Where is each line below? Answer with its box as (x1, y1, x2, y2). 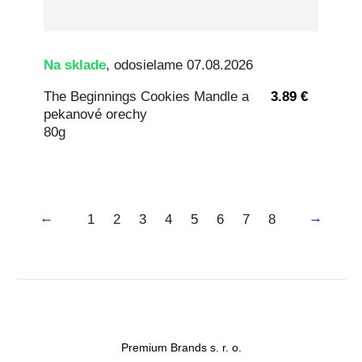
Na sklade (44, 57, 106, 74)
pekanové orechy (44, 106, 147, 122)
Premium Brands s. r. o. (120, 340, 242, 354)
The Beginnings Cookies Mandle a (44, 88, 249, 104)
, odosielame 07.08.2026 (106, 57, 253, 74)
